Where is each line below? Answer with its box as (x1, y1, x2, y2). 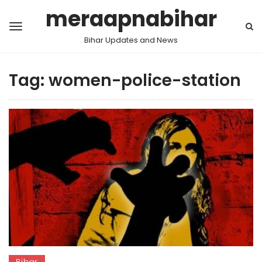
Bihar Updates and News (84, 35, 178, 46)
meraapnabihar (45, 4, 217, 34)
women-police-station (49, 69, 241, 92)
